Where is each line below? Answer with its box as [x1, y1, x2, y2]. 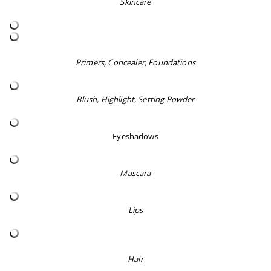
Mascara [120, 168, 151, 179]
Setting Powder [138, 94, 195, 105]
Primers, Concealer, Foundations [76, 57, 195, 68]
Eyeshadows [113, 131, 158, 142]
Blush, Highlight [76, 94, 134, 105]
